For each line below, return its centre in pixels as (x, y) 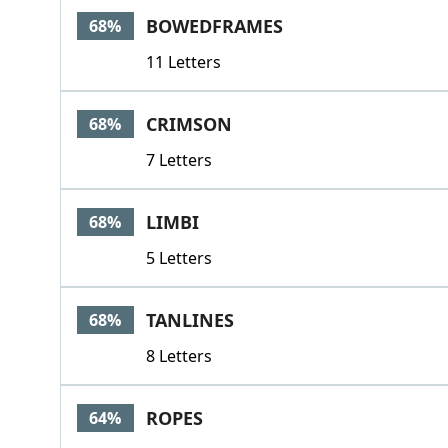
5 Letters (178, 258)
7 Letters (178, 160)
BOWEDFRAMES (214, 26)
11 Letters (183, 62)
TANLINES (189, 320)
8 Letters (178, 356)
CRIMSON (188, 124)
